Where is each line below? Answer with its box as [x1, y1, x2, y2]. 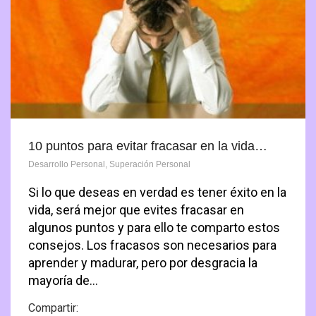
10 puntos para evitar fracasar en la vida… [28, 138, 267, 153]
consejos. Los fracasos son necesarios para [28, 237, 276, 253]
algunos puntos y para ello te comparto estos [28, 219, 280, 235]
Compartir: [28, 300, 78, 315]
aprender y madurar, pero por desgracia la [28, 255, 257, 270]
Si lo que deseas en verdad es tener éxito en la [28, 184, 286, 200]
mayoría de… [28, 272, 98, 288]
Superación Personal [109, 159, 190, 169]
